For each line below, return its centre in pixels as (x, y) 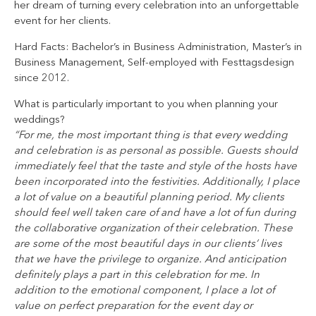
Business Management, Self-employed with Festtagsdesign (154, 63)
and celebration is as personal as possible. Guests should (156, 151)
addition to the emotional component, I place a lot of (144, 291)
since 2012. (42, 78)
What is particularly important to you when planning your (146, 104)
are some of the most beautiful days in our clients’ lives (148, 244)
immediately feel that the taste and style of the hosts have (156, 166)
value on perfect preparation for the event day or (133, 306)
